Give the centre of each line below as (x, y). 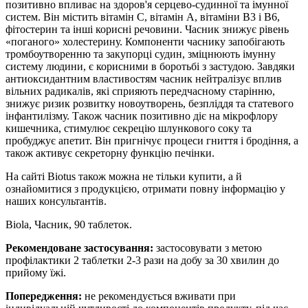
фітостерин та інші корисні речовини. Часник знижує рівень (147, 29)
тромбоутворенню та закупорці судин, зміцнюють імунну (141, 54)
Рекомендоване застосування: (79, 247)
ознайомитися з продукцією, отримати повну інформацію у (145, 188)
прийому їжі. (36, 272)
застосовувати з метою (208, 247)
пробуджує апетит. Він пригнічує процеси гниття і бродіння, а (152, 140)
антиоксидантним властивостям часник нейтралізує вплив (144, 78)
